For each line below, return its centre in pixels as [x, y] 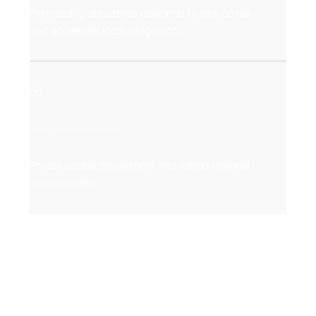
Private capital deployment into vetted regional [140, 165]
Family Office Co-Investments [75, 129]
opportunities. [63, 183]
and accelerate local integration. [106, 30]
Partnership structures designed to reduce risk [142, 12]
